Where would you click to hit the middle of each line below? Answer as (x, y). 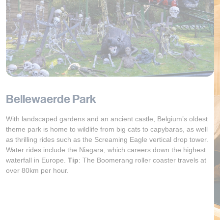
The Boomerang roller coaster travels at (144, 160)
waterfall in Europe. (37, 160)
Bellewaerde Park (51, 99)
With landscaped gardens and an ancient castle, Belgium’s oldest (107, 119)
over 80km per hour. (37, 170)
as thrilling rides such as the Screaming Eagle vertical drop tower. (107, 139)
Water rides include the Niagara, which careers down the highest (106, 150)
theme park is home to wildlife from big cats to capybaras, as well (107, 129)
